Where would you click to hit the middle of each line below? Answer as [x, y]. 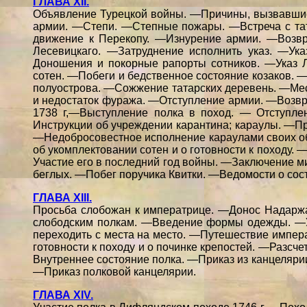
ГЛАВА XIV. [63, 295]
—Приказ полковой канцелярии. [114, 272]
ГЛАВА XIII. [62, 198]
